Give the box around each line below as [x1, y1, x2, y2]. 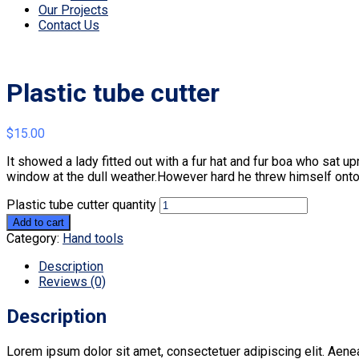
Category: [6, 230, 63, 246]
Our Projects [38, 2, 108, 18]
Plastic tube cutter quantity [6, 196, 156, 212]
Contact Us [38, 18, 99, 33]
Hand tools [63, 230, 123, 246]
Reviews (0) [38, 273, 106, 289]
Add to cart [13, 216, 64, 228]
